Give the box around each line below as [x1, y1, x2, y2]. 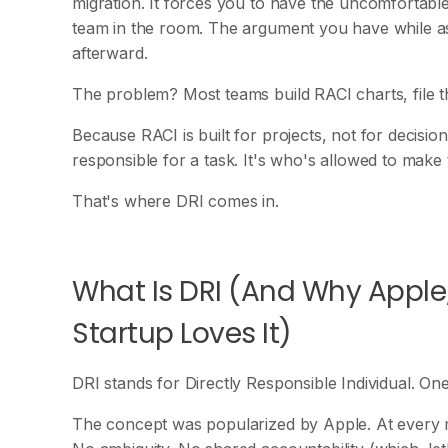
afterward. [72, 43, 148, 63]
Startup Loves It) [72, 314, 292, 353]
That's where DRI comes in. [72, 191, 279, 211]
